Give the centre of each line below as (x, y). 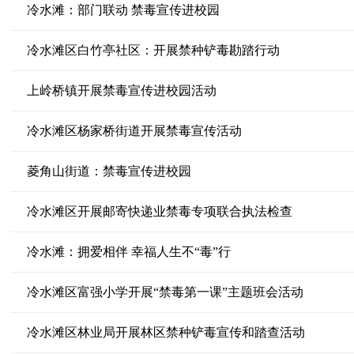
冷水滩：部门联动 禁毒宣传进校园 (123, 10)
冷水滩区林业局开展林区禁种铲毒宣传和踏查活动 (166, 332)
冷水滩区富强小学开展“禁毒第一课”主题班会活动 (165, 292)
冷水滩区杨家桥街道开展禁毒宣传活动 (134, 131)
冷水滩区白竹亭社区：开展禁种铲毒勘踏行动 (153, 50)
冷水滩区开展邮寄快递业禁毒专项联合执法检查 (159, 211)
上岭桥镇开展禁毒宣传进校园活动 (121, 90)
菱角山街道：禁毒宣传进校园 (109, 171)
